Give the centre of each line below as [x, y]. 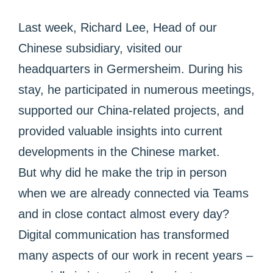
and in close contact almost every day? [124, 214]
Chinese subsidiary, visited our [100, 48]
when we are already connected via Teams [133, 193]
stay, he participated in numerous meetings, [136, 89]
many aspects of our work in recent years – [136, 255]
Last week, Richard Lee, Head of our [118, 27]
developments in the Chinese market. [119, 151]
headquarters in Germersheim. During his [130, 69]
